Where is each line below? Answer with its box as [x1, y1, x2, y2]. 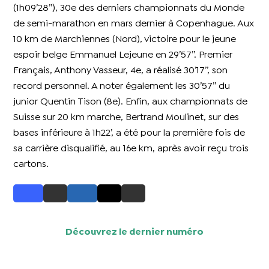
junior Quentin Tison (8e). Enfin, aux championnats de [13, 98, 248, 106]
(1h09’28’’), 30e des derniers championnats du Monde [13, 4, 245, 13]
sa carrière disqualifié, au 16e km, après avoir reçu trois [13, 145, 249, 153]
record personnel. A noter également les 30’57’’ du [13, 82, 231, 91]
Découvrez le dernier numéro [65, 228, 204, 237]
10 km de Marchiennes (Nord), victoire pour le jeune [13, 35, 237, 44]
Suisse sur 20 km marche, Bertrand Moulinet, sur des [13, 113, 240, 122]
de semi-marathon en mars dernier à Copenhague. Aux [13, 20, 255, 28]
